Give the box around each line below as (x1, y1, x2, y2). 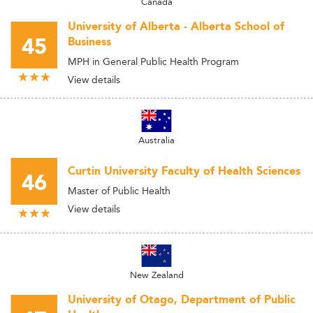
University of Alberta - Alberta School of (68, 18, 284, 36)
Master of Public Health (68, 182, 170, 198)
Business (68, 34, 111, 51)
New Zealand (129, 268, 184, 282)
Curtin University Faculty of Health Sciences (68, 162, 300, 180)
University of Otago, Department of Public (68, 291, 296, 309)
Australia (138, 133, 175, 147)
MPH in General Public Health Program (68, 54, 239, 69)
